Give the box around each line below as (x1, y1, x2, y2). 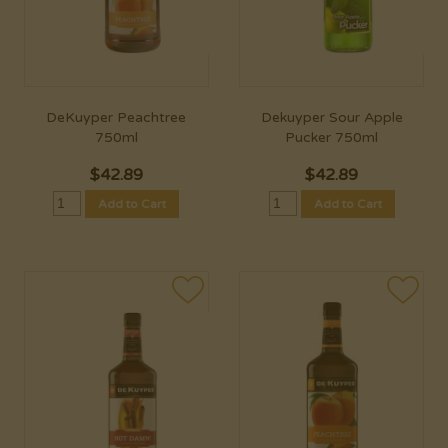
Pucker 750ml (285, 129, 378, 147)
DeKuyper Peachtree (46, 109, 187, 127)
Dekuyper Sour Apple (260, 109, 403, 127)
